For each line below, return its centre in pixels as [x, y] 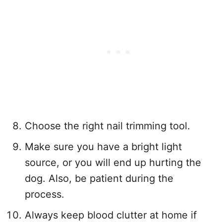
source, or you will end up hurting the [113, 163]
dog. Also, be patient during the [99, 179]
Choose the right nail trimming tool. [108, 126]
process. [45, 194]
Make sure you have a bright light [103, 147]
